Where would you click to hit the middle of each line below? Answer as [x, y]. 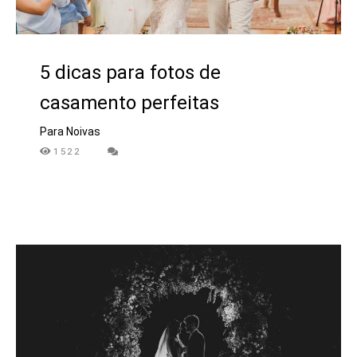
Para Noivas [70, 132]
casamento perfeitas [129, 103]
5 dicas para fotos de [130, 73]
